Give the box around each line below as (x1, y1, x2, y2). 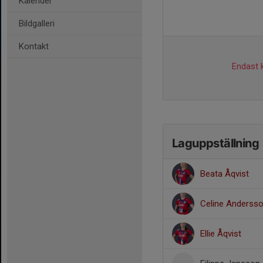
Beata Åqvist (200, 168, 249, 179)
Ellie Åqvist (200, 228, 241, 239)
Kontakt (19, 41, 49, 52)
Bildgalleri (19, 18, 55, 29)
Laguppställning (172, 136, 259, 150)
